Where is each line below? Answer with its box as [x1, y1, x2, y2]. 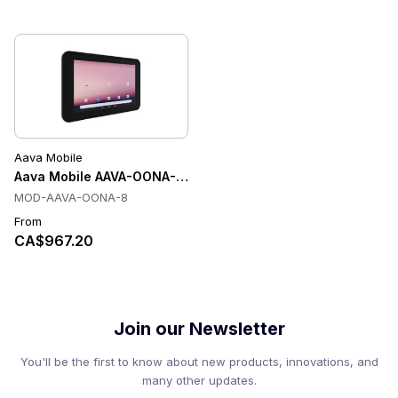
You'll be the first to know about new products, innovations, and [20, 354, 378, 369]
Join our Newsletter [113, 318, 285, 339]
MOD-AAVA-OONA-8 [14, 190, 128, 204]
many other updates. [141, 373, 257, 387]
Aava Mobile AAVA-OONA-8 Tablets [14, 169, 235, 184]
